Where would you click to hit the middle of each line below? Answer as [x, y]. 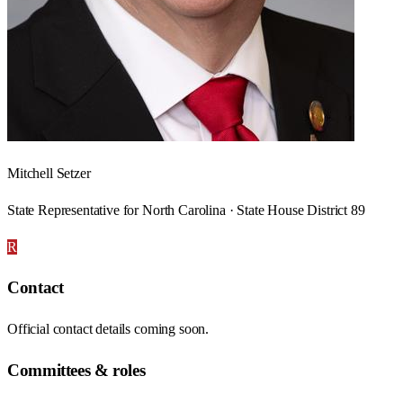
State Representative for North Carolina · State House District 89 [186, 210]
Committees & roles [76, 370]
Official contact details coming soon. [108, 329]
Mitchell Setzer [49, 173]
